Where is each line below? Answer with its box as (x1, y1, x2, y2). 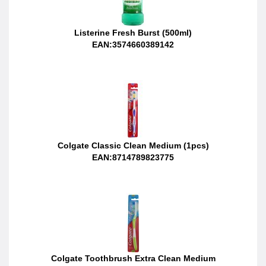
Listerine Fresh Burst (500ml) (74, 27, 192, 37)
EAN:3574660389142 (92, 39, 174, 49)
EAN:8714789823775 (92, 152, 174, 162)
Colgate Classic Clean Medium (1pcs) (57, 140, 209, 150)
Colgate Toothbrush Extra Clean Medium (50, 253, 216, 263)
